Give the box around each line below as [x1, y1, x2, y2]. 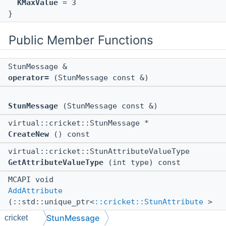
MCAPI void [8, 175, 58, 185]
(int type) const [103, 158, 181, 167]
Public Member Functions [9, 33, 153, 48]
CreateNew [8, 130, 49, 139]
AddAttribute [8, 186, 63, 196]
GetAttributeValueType [8, 158, 103, 167]
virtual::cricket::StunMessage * [8, 119, 153, 128]
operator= [8, 73, 49, 83]
